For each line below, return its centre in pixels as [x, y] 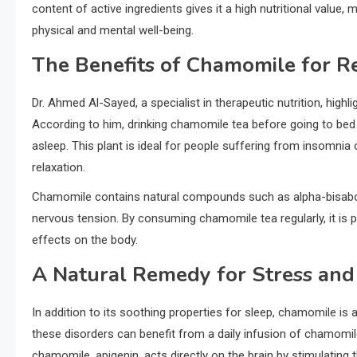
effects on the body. [85, 240]
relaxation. [59, 168]
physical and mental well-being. [113, 31]
